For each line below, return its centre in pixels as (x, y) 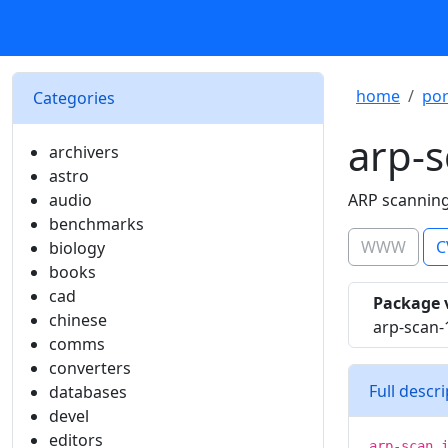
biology (77, 248)
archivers (84, 152)
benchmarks (96, 224)
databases (88, 392)
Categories (74, 98)
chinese (78, 320)
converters (90, 368)
